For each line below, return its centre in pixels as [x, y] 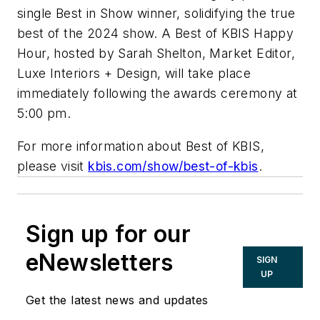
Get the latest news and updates [117, 300]
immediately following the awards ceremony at [157, 94]
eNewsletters [100, 262]
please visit [53, 166]
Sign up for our [108, 234]
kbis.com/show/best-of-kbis [173, 166]
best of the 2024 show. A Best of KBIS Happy [156, 34]
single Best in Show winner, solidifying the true [156, 14]
